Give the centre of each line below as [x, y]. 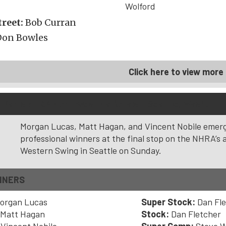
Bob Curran [51, 22]
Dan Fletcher [196, 214]
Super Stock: [169, 202]
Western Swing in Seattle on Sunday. [91, 150]
